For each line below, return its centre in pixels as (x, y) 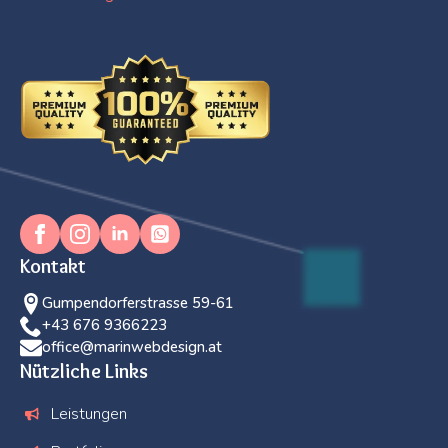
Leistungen (89, 413)
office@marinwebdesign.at (132, 346)
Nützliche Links (84, 370)
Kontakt (53, 265)
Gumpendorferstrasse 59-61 (138, 302)
